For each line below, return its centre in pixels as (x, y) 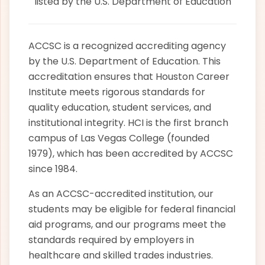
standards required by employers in (111, 240)
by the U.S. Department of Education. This (125, 61)
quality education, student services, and (120, 107)
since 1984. (53, 169)
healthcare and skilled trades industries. (121, 255)
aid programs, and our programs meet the (127, 224)
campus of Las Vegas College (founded (119, 138)
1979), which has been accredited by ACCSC (131, 153)
